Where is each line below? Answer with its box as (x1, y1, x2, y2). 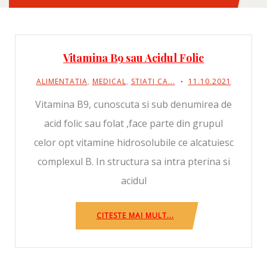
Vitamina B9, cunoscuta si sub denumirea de (35, 98, 232, 111)
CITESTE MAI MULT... (96, 210, 174, 221)
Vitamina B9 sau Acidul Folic (63, 51, 204, 65)
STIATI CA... (131, 76, 175, 86)
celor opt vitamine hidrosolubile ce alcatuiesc (33, 136, 234, 149)
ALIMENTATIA (36, 76, 88, 86)
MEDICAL (92, 76, 126, 86)
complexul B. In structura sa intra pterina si (37, 155, 230, 168)
